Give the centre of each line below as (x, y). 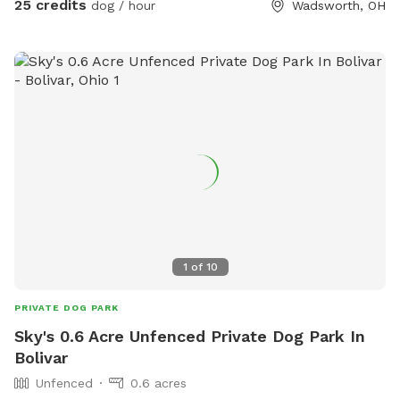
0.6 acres (158, 383)
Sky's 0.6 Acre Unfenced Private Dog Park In (190, 336)
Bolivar (41, 357)
